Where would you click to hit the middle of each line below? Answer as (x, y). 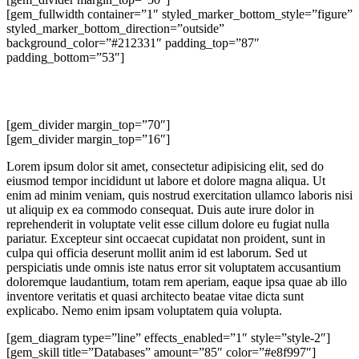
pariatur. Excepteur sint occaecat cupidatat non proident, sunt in (166, 239)
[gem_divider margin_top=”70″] (88, 125)
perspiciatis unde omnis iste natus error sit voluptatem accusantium (173, 268)
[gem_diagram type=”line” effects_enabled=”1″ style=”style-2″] (168, 338)
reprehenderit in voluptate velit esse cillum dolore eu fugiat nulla (168, 224)
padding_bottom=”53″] (65, 57)
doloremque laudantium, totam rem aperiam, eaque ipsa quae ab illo (177, 282)
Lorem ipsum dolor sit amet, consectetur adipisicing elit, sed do (165, 167)
